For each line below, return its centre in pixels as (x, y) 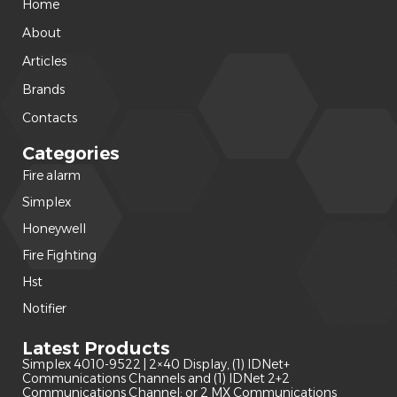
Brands (43, 89)
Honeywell (55, 228)
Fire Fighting (61, 255)
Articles (44, 61)
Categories (71, 153)
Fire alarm (53, 175)
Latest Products (96, 348)
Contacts (50, 117)
